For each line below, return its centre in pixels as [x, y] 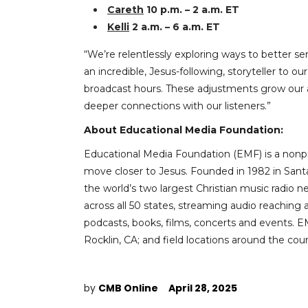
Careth [125, 10]
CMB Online [128, 288]
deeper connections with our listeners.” [177, 106]
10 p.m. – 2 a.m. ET [191, 10]
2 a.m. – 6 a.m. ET [175, 27]
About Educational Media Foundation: [184, 130]
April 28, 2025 [203, 288]
